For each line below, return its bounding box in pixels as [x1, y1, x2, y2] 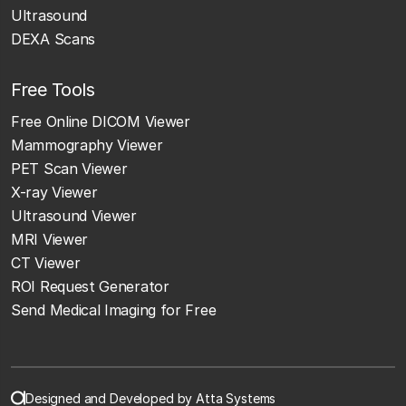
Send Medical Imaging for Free [11, 300, 217, 319]
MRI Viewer [11, 229, 88, 248]
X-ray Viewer [11, 182, 98, 201]
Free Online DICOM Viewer [11, 111, 190, 130]
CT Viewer [11, 253, 81, 272]
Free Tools [11, 78, 94, 101]
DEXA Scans [11, 29, 95, 48]
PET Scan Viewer [11, 159, 128, 178]
